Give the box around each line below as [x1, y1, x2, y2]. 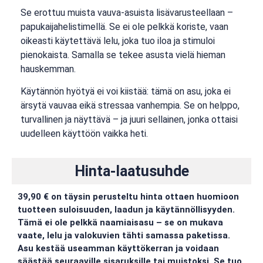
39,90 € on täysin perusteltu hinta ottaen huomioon [18, 191, 239, 203]
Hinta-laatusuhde [74, 163, 189, 180]
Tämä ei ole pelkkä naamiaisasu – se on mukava [18, 217, 223, 228]
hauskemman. [21, 63, 76, 75]
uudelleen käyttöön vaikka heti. [21, 127, 148, 139]
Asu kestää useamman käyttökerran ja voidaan [18, 243, 219, 254]
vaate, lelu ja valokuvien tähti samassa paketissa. [18, 230, 230, 241]
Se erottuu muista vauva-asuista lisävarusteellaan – [21, 6, 233, 18]
